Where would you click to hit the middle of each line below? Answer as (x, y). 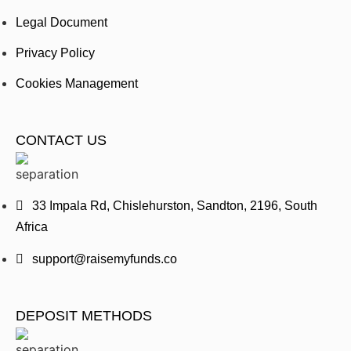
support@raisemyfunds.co (105, 259)
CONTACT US (61, 141)
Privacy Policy (55, 53)
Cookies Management (77, 84)
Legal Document (62, 23)
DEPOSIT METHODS (84, 316)
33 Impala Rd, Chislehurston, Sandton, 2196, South (175, 206)
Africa (32, 227)
